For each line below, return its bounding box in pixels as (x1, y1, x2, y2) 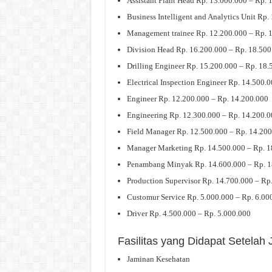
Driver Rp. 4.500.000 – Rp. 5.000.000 (126, 209, 251, 219)
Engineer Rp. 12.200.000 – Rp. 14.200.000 (126, 94, 268, 104)
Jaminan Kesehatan (126, 254, 190, 264)
